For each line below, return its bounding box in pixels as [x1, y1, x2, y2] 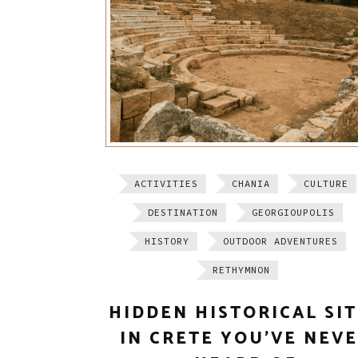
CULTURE [304, 177, 348, 190]
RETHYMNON [213, 264, 270, 276]
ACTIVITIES [134, 177, 198, 190]
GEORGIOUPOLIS [252, 206, 335, 219]
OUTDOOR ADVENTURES [223, 235, 338, 248]
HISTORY [145, 235, 189, 248]
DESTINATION [148, 206, 218, 219]
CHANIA [232, 177, 270, 190]
